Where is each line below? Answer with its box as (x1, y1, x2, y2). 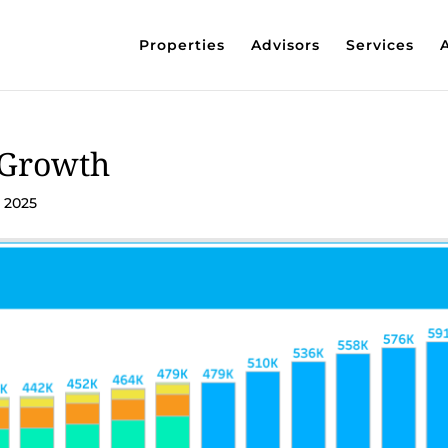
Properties (138, 36, 225, 54)
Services (345, 36, 414, 54)
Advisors (250, 36, 320, 54)
